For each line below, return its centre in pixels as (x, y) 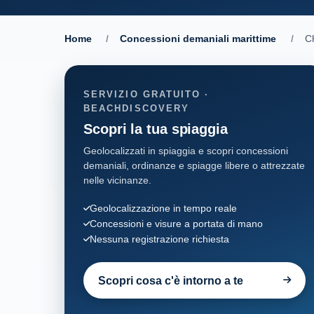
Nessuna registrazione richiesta (159, 239)
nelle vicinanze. (117, 180)
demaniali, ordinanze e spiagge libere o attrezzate (194, 165)
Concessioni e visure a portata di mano (176, 223)
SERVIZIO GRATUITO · (146, 94)
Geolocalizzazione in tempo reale (163, 208)
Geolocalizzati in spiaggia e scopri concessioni (186, 150)
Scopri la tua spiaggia (156, 129)
